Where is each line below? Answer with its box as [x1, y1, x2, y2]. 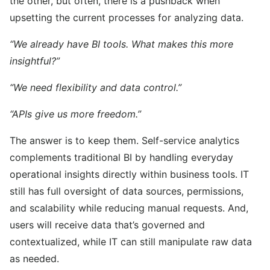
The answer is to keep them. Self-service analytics [10, 134, 239, 147]
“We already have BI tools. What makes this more [10, 38, 233, 51]
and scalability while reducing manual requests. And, [10, 202, 248, 215]
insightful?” [10, 55, 60, 67]
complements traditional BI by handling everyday [10, 151, 233, 164]
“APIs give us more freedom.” [10, 108, 141, 121]
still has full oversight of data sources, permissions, [10, 185, 243, 198]
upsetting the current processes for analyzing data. [10, 11, 246, 24]
